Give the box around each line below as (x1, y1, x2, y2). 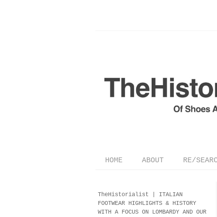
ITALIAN (159, 191, 183, 198)
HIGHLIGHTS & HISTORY (128, 200, 196, 207)
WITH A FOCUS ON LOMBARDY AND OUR (98, 208, 206, 216)
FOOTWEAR (98, 200, 128, 207)
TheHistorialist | (98, 191, 159, 198)
